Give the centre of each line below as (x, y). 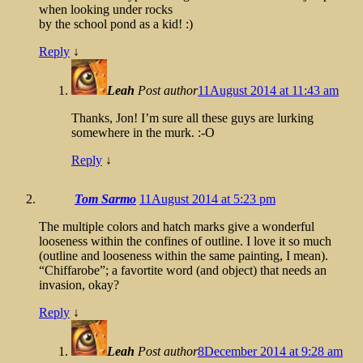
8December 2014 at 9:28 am (270, 351)
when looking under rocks (106, 9)
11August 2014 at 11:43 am (268, 90)
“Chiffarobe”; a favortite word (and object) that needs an (183, 270)
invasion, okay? (79, 284)
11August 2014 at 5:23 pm (207, 199)
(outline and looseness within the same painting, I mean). (184, 255)
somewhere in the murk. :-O (143, 132)
